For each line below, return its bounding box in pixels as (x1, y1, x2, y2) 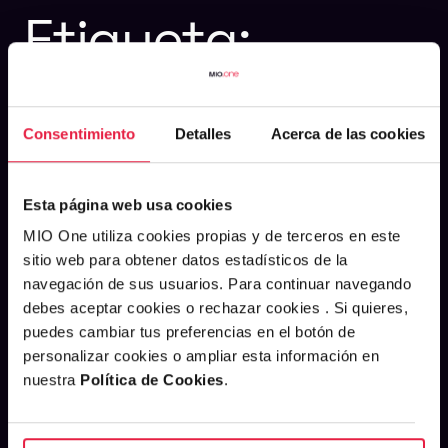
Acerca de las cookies (270, 124, 425, 142)
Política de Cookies (80, 371, 224, 389)
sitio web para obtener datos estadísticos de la (23, 251, 348, 269)
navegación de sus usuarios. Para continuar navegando (23, 275, 411, 293)
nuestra (23, 371, 80, 389)
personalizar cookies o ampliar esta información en (23, 347, 379, 365)
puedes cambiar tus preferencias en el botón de (23, 323, 355, 341)
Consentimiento (23, 124, 136, 142)
